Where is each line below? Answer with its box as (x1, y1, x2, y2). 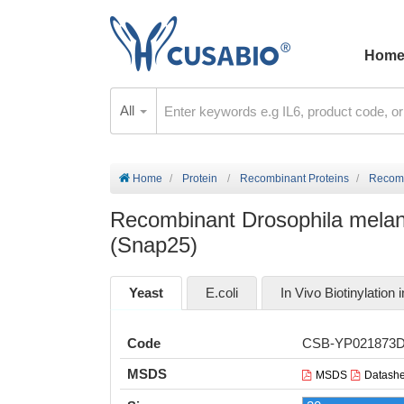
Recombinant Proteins (240, 172, 349, 185)
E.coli (206, 285, 238, 300)
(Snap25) (110, 233, 197, 257)
